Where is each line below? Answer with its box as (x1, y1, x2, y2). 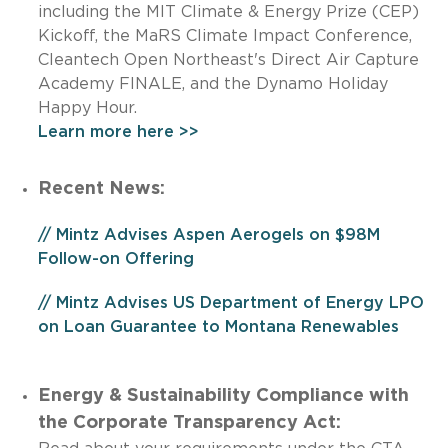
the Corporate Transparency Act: (37, 413, 341, 432)
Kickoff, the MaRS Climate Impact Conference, (37, 27, 412, 44)
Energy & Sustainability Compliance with (37, 386, 409, 405)
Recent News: (37, 179, 165, 198)
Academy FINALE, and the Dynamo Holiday (37, 75, 388, 92)
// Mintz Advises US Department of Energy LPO (37, 294, 424, 311)
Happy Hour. (37, 99, 157, 116)
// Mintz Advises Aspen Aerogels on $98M (37, 226, 380, 243)
